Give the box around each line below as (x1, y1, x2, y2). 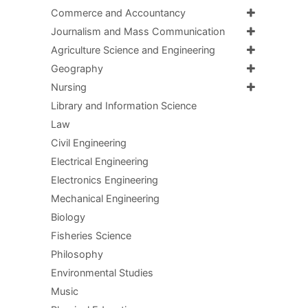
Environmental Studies (50, 266, 153, 279)
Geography (50, 62, 103, 75)
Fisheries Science (50, 229, 131, 242)
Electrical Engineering (50, 155, 148, 168)
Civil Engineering (50, 136, 126, 149)
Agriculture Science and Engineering (50, 43, 215, 56)
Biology (50, 210, 85, 223)
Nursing (50, 80, 87, 93)
